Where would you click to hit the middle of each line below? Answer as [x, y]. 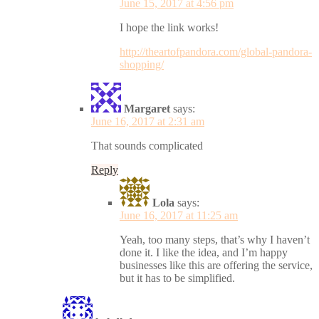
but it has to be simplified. [177, 278]
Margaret [147, 108]
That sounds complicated [147, 145]
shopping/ [142, 64]
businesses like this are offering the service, [216, 265]
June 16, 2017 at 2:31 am [148, 121]
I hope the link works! [169, 27]
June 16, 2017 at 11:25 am [179, 215]
